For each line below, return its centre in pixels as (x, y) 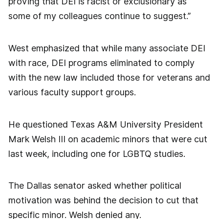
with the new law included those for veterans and (109, 78)
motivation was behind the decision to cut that (103, 200)
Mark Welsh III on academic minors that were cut (108, 139)
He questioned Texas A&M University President (105, 124)
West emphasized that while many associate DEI (107, 48)
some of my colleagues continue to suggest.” (99, 16)
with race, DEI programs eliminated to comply (101, 63)
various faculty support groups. (72, 92)
